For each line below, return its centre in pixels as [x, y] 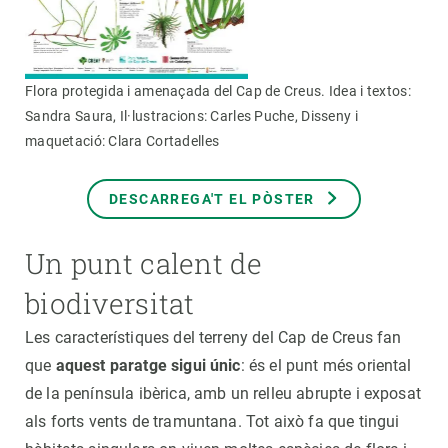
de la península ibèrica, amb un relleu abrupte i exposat [223, 393]
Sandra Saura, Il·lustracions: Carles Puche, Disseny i [191, 115]
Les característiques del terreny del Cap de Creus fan [213, 337]
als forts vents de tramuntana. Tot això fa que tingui [212, 421]
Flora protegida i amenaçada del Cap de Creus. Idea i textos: [218, 90]
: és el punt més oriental [326, 365]
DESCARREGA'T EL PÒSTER [212, 199]
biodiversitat [110, 303]
